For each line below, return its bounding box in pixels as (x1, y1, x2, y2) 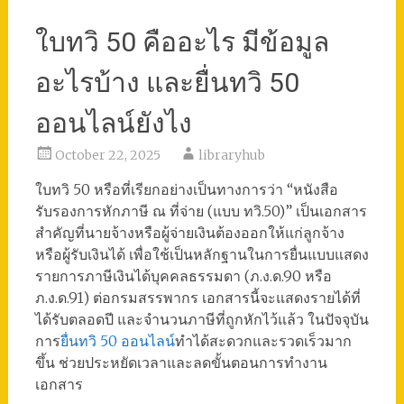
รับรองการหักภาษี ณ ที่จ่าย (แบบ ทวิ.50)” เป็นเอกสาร (34, 202, 367, 221)
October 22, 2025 (54, 147, 161, 164)
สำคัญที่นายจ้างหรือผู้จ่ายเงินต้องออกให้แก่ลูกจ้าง (34, 224, 344, 243)
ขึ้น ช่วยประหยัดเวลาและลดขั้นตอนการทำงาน (34, 353, 327, 372)
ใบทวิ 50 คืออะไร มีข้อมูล (34, 26, 329, 59)
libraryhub (197, 147, 265, 164)
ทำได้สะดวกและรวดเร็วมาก (174, 332, 352, 351)
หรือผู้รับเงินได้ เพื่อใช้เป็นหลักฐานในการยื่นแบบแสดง (34, 245, 369, 264)
